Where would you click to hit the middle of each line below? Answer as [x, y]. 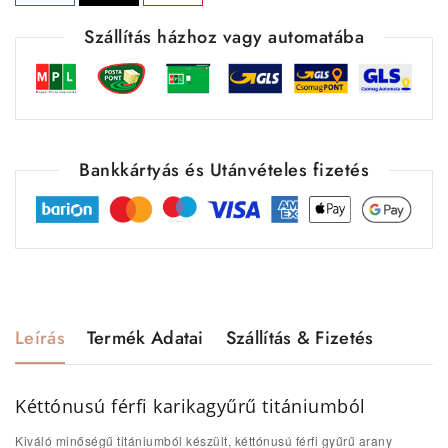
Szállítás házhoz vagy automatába [224, 36]
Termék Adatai [145, 337]
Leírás [40, 337]
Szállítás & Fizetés [299, 337]
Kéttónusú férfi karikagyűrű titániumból [190, 405]
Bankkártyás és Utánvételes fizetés [224, 169]
